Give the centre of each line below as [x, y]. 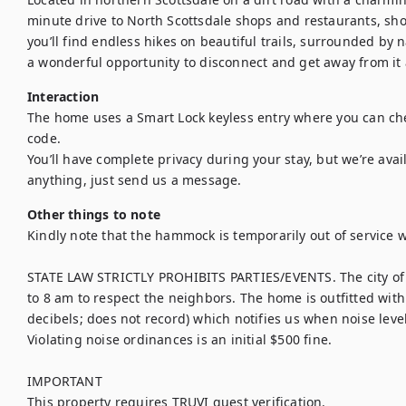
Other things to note [94, 214]
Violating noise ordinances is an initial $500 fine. [180, 339]
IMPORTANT [65, 381]
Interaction [63, 97]
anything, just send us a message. [135, 180]
